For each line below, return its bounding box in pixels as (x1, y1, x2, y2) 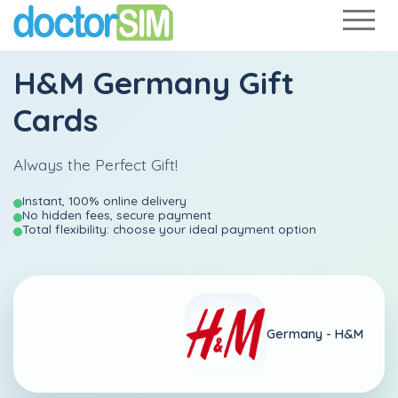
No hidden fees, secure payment (22, 207, 211, 222)
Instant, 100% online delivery (22, 193, 187, 208)
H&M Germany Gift (13, 63, 294, 102)
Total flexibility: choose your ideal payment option (22, 221, 316, 236)
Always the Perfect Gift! (13, 155, 178, 174)
